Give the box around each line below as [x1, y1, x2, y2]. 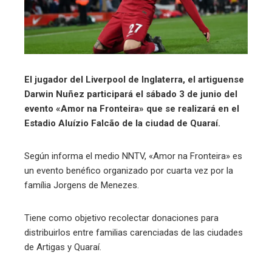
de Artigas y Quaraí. [24, 241, 101, 253]
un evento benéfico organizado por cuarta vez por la [24, 165, 233, 176]
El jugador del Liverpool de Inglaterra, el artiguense [24, 73, 244, 85]
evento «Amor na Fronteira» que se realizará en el [24, 103, 239, 114]
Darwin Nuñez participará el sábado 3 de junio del [24, 88, 237, 100]
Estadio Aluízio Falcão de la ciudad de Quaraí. [24, 117, 220, 129]
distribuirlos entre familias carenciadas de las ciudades [24, 226, 243, 238]
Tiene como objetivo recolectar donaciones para [24, 212, 219, 223]
